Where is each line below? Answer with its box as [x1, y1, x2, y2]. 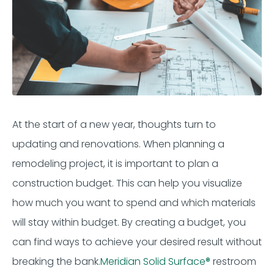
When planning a [141, 136, 224, 151]
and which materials [157, 195, 256, 210]
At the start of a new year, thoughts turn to [12, 117, 216, 131]
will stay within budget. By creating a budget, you [12, 215, 246, 229]
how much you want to [12, 195, 126, 210]
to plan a [175, 156, 218, 171]
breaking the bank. [12, 254, 100, 268]
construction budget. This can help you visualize [12, 176, 242, 190]
